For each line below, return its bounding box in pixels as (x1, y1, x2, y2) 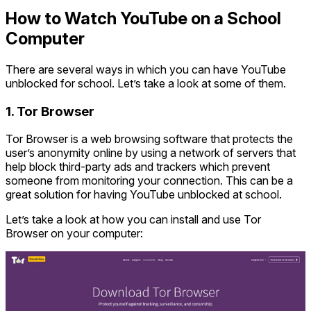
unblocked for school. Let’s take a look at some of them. (6, 76, 286, 90)
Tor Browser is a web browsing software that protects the (6, 132, 293, 146)
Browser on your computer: (6, 226, 143, 241)
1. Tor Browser (6, 103, 94, 119)
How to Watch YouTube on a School (6, 8, 281, 28)
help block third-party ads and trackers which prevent (6, 160, 270, 174)
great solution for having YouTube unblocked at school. (6, 187, 282, 202)
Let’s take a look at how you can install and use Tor (6, 212, 261, 227)
